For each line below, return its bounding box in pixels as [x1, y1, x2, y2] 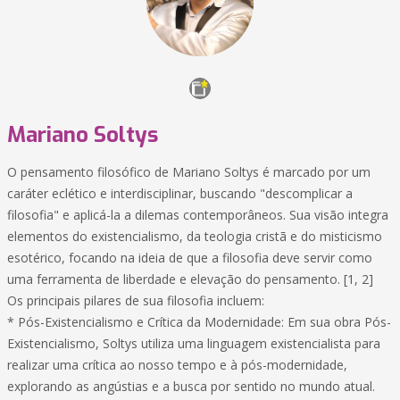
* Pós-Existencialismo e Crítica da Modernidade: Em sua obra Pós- [7, 313, 391, 330]
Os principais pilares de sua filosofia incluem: [7, 292, 264, 309]
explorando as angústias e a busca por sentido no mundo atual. [7, 378, 375, 395]
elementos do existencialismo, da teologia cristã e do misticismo [7, 228, 382, 245]
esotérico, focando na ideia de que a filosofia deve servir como [7, 249, 372, 266]
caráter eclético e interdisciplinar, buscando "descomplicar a [7, 185, 353, 202]
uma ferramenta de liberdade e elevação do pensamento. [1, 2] [7, 271, 373, 287]
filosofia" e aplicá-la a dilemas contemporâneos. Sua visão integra [7, 206, 388, 223]
